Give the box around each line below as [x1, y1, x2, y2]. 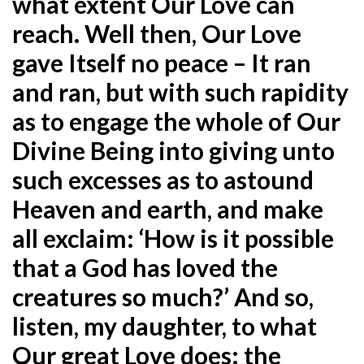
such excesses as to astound [12, 164, 314, 194]
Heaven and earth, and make [12, 193, 323, 223]
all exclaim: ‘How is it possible [12, 223, 334, 253]
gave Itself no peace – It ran [12, 47, 311, 77]
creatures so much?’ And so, [12, 281, 314, 311]
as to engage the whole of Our [12, 106, 340, 136]
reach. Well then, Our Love [12, 18, 301, 48]
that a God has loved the [12, 252, 278, 282]
